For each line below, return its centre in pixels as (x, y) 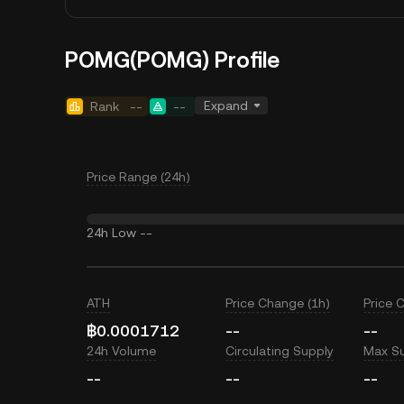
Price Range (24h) (138, 177)
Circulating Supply (279, 351)
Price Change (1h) (277, 303)
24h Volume (121, 351)
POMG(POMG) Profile (172, 60)
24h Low (111, 233)
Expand (226, 106)
